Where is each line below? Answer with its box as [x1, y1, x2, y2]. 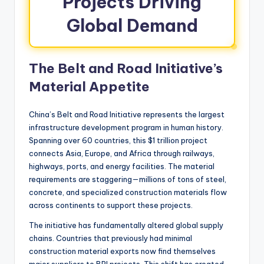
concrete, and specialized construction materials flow [29, 187, 227, 197]
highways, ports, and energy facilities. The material [29, 161, 214, 171]
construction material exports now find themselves [29, 246, 216, 256]
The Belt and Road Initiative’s [29, 60, 223, 77]
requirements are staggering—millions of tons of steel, [29, 174, 226, 184]
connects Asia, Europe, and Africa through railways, [29, 148, 214, 158]
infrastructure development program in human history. [29, 122, 223, 132]
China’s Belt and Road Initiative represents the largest [29, 109, 225, 119]
